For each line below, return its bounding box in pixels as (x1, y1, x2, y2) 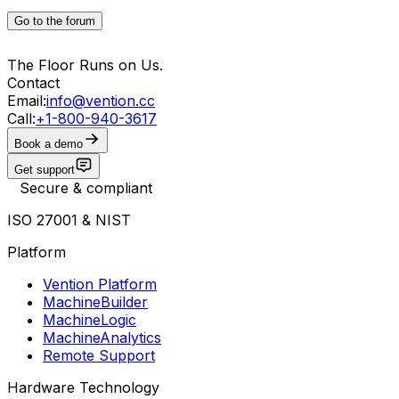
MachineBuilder (43, 292, 148, 311)
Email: (7, 91, 46, 110)
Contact (7, 73, 60, 92)
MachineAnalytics (43, 328, 161, 346)
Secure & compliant (20, 178, 152, 197)
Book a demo (14, 136, 83, 151)
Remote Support (43, 346, 155, 364)
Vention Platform (43, 274, 157, 293)
